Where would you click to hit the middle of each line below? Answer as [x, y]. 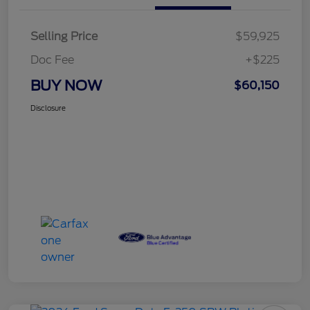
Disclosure [48, 108]
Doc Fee [52, 60]
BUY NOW [66, 85]
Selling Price [64, 36]
